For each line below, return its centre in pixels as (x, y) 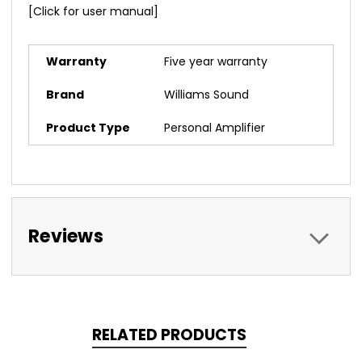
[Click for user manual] (93, 12)
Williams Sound (206, 95)
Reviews (66, 237)
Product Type (88, 128)
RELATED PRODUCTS (169, 335)
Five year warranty (216, 62)
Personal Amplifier (215, 128)
